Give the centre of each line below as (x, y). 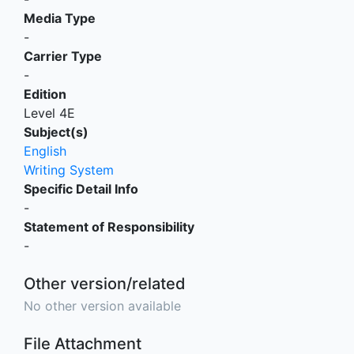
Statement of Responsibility (109, 227)
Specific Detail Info (81, 189)
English (45, 151)
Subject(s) (56, 132)
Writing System (69, 170)
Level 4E (49, 113)
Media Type (60, 18)
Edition (45, 94)
